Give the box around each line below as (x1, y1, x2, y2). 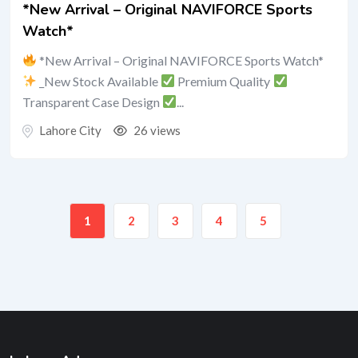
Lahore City (39, 122, 101, 137)
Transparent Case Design (22, 93, 162, 109)
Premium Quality (175, 73, 273, 89)
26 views (131, 122, 181, 137)
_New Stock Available (37, 73, 161, 89)
